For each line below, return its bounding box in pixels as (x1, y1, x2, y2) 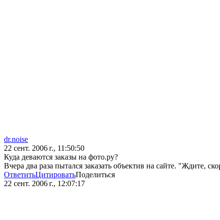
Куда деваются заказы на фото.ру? (4, 153, 118, 162)
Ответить (4, 170, 35, 179)
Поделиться (76, 170, 115, 179)
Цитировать (35, 170, 76, 179)
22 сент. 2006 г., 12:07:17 (4, 179, 85, 188)
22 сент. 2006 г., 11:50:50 (4, 144, 84, 153)
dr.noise (4, 135, 28, 144)
